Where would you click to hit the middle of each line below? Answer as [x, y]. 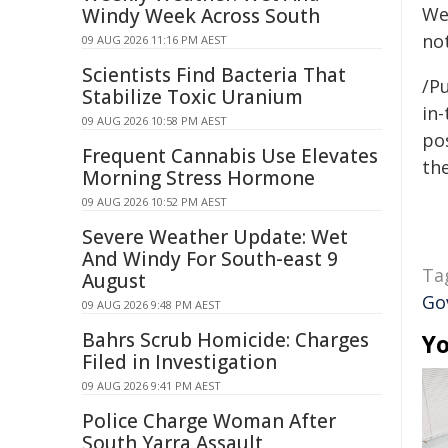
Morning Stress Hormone [198, 178]
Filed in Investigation [179, 362]
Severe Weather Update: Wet [215, 237]
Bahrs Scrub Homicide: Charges [225, 340]
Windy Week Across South [201, 16]
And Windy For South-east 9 [210, 259]
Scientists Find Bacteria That [214, 75]
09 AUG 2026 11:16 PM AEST [154, 39]
